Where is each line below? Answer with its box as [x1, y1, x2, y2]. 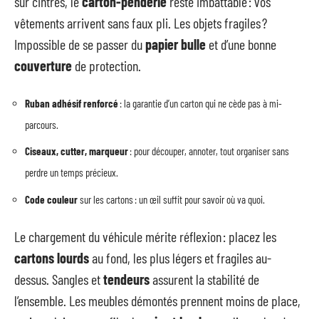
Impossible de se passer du [14, 36, 145, 53]
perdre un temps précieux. [25, 166, 118, 179]
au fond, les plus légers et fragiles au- [89, 249, 271, 266]
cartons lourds [14, 249, 89, 266]
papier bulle [145, 36, 206, 53]
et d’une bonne [206, 36, 276, 53]
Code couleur [25, 192, 78, 206]
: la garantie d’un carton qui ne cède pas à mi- [118, 96, 282, 110]
